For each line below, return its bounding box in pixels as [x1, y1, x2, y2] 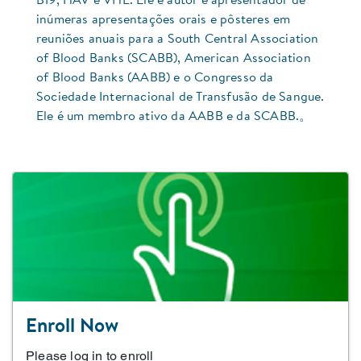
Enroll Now [26, 317, 118, 338]
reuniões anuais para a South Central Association [36, 33, 319, 47]
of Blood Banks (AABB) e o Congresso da [36, 72, 274, 85]
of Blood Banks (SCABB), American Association [36, 52, 311, 66]
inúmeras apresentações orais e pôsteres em [36, 14, 291, 27]
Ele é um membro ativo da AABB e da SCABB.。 [36, 110, 313, 124]
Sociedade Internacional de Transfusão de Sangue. [36, 91, 325, 105]
